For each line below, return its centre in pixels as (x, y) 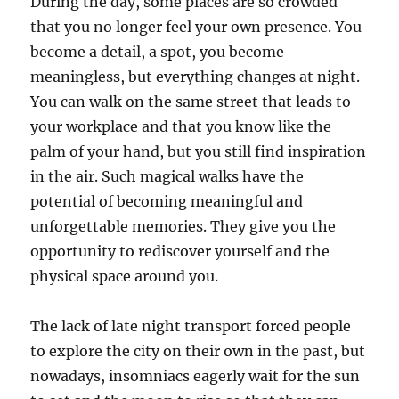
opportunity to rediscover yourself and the (180, 252)
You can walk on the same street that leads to (191, 102)
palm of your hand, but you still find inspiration (199, 152)
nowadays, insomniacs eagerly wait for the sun (195, 376)
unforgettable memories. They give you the (183, 227)
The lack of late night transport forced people (191, 326)
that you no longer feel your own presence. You (196, 27)
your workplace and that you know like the (181, 127)
